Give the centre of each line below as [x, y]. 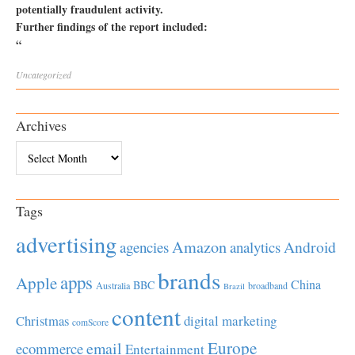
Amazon [199, 247]
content [146, 317]
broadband [268, 285]
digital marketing [230, 321]
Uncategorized [44, 74]
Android [310, 247]
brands [189, 280]
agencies [144, 247]
